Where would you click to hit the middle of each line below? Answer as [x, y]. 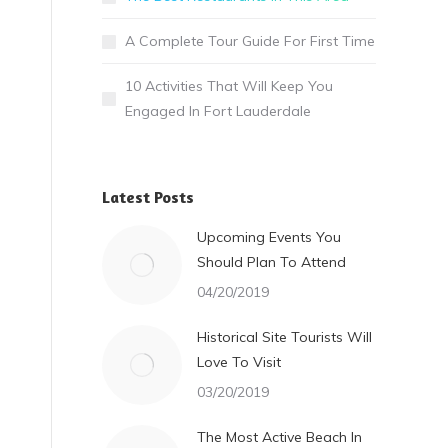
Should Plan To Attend [271, 262]
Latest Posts [148, 197]
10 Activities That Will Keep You [229, 86]
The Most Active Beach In [279, 437]
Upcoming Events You [269, 237]
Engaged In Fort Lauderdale [218, 111]
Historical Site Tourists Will [284, 337]
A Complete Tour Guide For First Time [250, 41]
